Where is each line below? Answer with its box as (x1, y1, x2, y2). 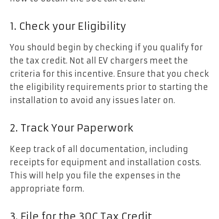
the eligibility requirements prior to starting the (10, 82, 208, 92)
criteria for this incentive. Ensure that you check (10, 68, 209, 79)
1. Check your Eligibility (10, 20, 126, 33)
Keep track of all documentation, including (10, 144, 188, 154)
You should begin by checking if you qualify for (10, 42, 203, 52)
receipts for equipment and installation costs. (10, 157, 201, 167)
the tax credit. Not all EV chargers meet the (10, 55, 188, 66)
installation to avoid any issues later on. (10, 95, 175, 105)
